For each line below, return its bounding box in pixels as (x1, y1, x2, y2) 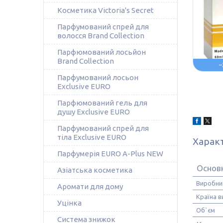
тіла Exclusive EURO (57, 133, 126, 141)
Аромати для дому (57, 182, 123, 191)
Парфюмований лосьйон (57, 48, 146, 56)
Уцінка (57, 199, 82, 207)
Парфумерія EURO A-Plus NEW (57, 149, 163, 158)
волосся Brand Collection (57, 31, 144, 40)
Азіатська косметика (57, 166, 132, 174)
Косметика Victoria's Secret (57, 6, 154, 14)
